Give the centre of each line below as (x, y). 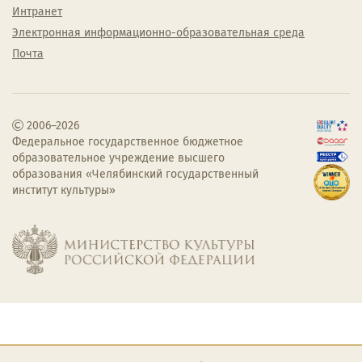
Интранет (37, 12)
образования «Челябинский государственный (135, 175)
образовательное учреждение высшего (118, 158)
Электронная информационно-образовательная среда (158, 33)
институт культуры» (64, 191)
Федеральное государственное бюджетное (128, 142)
